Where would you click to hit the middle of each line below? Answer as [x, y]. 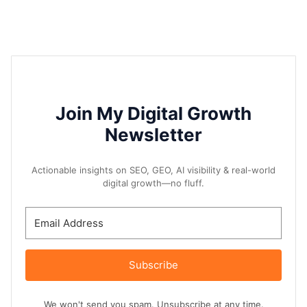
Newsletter [153, 135]
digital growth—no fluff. [153, 183]
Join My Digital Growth [153, 114]
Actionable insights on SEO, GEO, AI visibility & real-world [153, 170]
